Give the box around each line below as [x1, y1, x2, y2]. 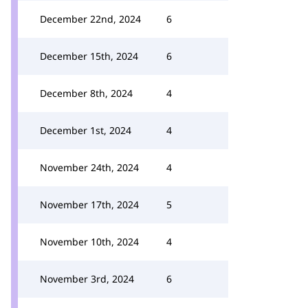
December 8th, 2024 [40, 87, 133, 100]
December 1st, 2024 [40, 124, 131, 137]
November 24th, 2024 [40, 161, 139, 174]
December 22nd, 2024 [40, 12, 141, 25]
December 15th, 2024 [40, 49, 138, 63]
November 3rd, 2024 [40, 272, 134, 285]
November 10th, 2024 [40, 235, 139, 248]
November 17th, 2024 [40, 198, 139, 211]
